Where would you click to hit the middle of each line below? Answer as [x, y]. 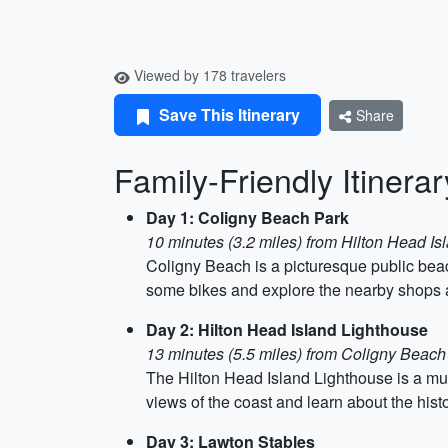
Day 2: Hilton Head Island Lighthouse [287, 329]
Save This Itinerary [227, 114]
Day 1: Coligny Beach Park [247, 217]
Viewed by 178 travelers [208, 75]
